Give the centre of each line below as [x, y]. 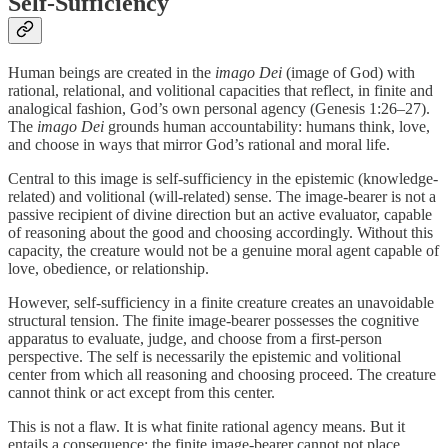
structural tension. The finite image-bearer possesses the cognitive [213, 320]
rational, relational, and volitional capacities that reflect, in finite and [220, 90]
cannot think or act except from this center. [141, 392]
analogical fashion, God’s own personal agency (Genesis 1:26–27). [219, 108]
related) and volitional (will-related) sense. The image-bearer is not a [222, 196]
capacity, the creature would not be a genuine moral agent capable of [223, 250]
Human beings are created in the [111, 72]
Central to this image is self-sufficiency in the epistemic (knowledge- [223, 178]
